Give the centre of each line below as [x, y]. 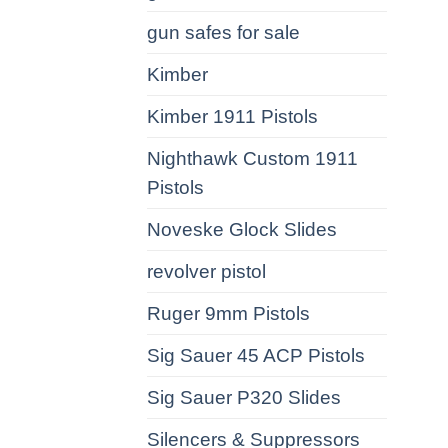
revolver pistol [206, 271]
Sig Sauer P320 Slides [244, 397]
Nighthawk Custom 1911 [252, 158]
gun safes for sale [223, 32]
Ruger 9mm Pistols [228, 313]
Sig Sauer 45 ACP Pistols [256, 355]
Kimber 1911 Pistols [232, 116]
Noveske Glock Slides [242, 229]
